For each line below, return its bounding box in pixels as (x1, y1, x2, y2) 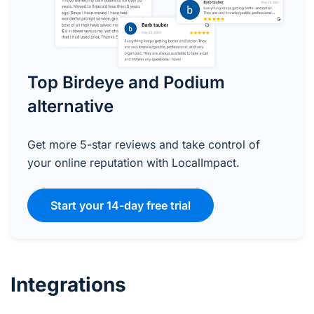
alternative (27, 95, 114, 116)
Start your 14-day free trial (50, 198, 191, 212)
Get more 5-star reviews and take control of (27, 137, 260, 151)
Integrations (11, 272, 126, 296)
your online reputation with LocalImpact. (27, 155, 240, 170)
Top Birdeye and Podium (27, 71, 225, 93)
